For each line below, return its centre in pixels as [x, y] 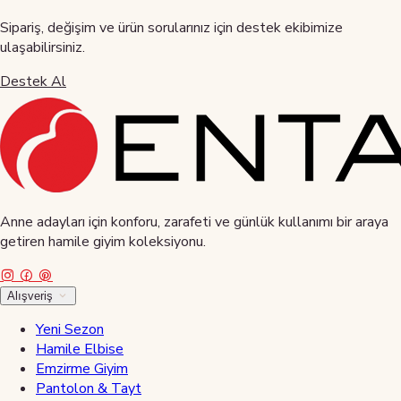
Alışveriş [32, 295]
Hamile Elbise [80, 349]
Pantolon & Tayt [89, 388]
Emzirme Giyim [82, 368]
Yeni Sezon [70, 329]
